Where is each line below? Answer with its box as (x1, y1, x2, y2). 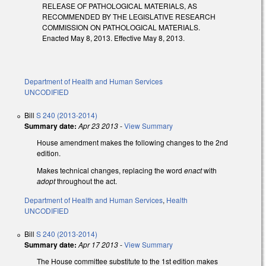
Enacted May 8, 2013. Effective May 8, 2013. (42, 33, 185, 43)
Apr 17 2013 (78, 239, 118, 250)
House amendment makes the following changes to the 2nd (37, 137, 228, 147)
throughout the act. (55, 175, 117, 186)
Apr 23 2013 (78, 120, 118, 131)
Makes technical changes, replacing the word (37, 164, 184, 175)
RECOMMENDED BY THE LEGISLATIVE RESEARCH (42, 11, 216, 22)
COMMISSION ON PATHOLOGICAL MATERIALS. (42, 22, 200, 33)
